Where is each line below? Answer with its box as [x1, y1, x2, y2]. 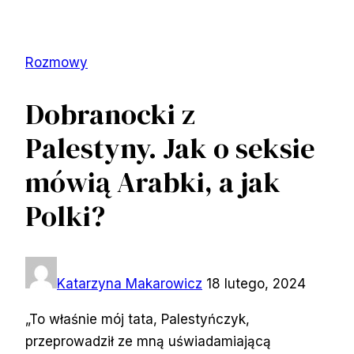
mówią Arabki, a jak [25, 162, 281, 201]
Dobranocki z [25, 94, 195, 134]
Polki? [25, 196, 105, 235]
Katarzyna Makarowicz [57, 275, 202, 292]
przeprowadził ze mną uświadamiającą [25, 333, 271, 349]
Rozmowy [25, 55, 88, 70]
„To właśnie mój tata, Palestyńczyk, [25, 311, 250, 327]
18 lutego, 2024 [206, 275, 306, 292]
